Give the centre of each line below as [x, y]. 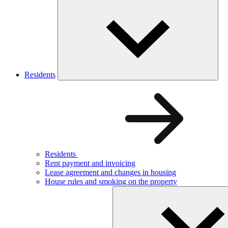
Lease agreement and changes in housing [110, 172]
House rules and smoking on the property [111, 181]
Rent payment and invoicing [90, 163]
